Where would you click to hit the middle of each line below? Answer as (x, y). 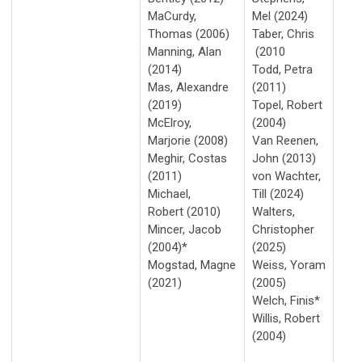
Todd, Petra (282, 69)
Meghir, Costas (187, 158)
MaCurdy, (172, 16)
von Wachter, (286, 176)
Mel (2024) (280, 16)
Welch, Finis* (286, 300)
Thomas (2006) (189, 34)
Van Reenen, (285, 140)
